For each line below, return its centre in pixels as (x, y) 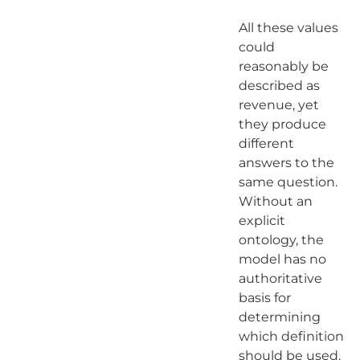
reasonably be (283, 66)
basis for (264, 297)
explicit (262, 220)
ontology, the (281, 239)
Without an (275, 201)
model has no (282, 259)
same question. (288, 182)
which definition (291, 336)
